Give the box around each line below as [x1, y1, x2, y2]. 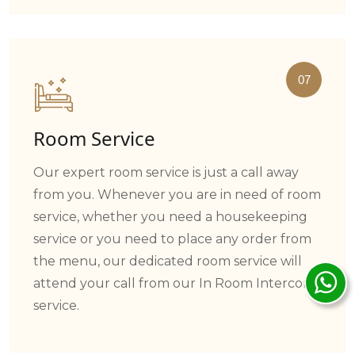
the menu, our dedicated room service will [33, 253, 302, 269]
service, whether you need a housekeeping [33, 208, 307, 224]
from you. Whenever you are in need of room [33, 186, 321, 202]
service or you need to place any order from [33, 231, 311, 246]
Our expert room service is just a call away [33, 164, 299, 180]
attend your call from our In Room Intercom [33, 275, 315, 291]
